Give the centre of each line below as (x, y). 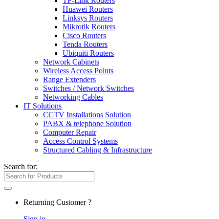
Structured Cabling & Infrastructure (98, 150)
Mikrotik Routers (89, 27)
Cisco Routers (84, 35)
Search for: (21, 166)
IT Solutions (43, 106)
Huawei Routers (88, 9)
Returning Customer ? (57, 202)
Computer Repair (70, 132)
